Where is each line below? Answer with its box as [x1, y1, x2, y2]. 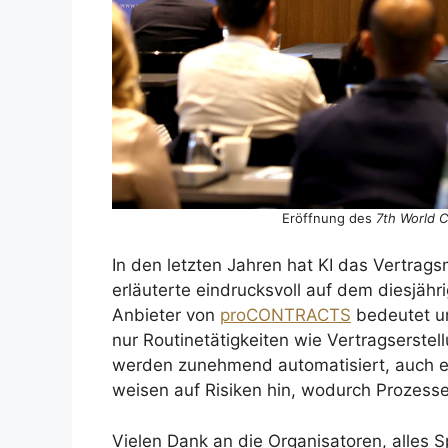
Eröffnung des [281, 209, 376, 226]
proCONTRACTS [220, 305, 351, 326]
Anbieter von [112, 305, 220, 326]
